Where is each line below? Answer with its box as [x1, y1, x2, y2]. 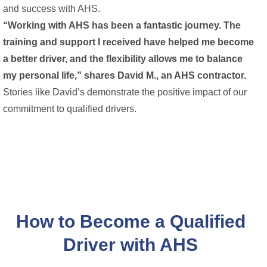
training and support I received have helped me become [3, 36, 254, 47]
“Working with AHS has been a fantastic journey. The [3, 20, 241, 30]
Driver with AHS [63, 234, 198, 254]
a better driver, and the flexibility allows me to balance [3, 53, 243, 64]
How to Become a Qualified [15, 211, 246, 231]
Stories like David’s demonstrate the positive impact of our [3, 86, 247, 97]
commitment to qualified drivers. [3, 103, 136, 114]
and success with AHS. [3, 3, 100, 14]
